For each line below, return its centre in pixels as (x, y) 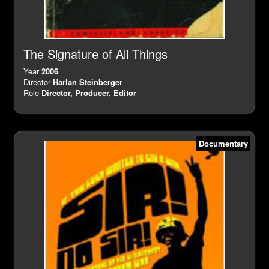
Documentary (223, 144)
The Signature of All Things (95, 54)
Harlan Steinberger (88, 82)
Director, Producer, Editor (89, 93)
